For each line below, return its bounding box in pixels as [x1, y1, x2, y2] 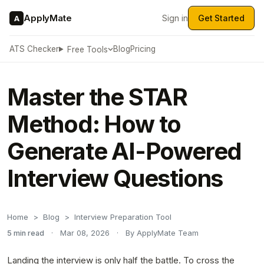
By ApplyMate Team [126, 229, 199, 237]
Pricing [130, 44, 156, 54]
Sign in [161, 13, 188, 23]
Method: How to [7, 110, 181, 138]
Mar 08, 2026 [60, 229, 110, 237]
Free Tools [67, 44, 108, 54]
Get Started [197, 13, 245, 23]
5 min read [7, 229, 44, 237]
